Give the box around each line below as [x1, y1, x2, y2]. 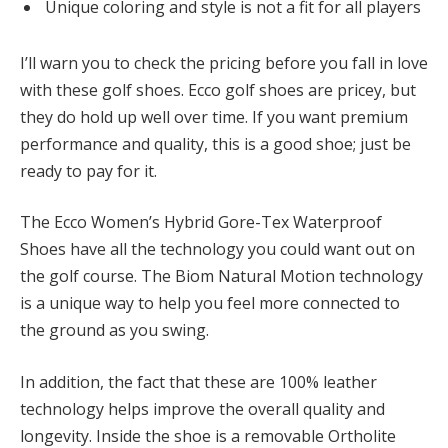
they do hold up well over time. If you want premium [20, 105, 408, 128]
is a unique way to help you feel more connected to [20, 292, 400, 315]
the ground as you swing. [20, 319, 209, 342]
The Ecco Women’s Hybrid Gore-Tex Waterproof [20, 211, 382, 234]
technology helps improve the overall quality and [20, 397, 385, 420]
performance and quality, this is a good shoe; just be [20, 132, 411, 155]
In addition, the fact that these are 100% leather [20, 370, 377, 393]
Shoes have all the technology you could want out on [20, 238, 415, 261]
